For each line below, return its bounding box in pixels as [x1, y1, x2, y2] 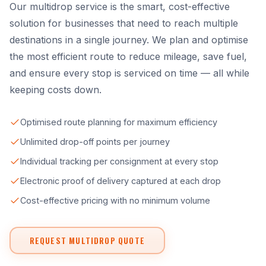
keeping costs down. [9, 84, 102, 96]
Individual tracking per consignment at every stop [20, 156, 218, 166]
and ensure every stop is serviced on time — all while [9, 67, 249, 79]
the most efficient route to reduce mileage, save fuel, [9, 50, 247, 62]
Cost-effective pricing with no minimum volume [20, 195, 210, 205]
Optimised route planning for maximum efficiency [20, 117, 217, 127]
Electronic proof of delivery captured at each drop [20, 176, 221, 186]
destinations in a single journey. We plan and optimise [9, 34, 248, 46]
